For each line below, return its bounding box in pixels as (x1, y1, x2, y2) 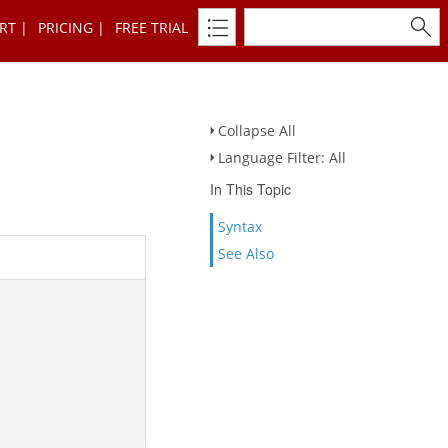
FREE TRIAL (115, 18, 188, 37)
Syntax (218, 217, 262, 236)
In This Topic (210, 179, 291, 199)
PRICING (38, 18, 93, 37)
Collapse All (218, 121, 296, 140)
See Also (218, 244, 274, 263)
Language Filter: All (218, 148, 346, 167)
